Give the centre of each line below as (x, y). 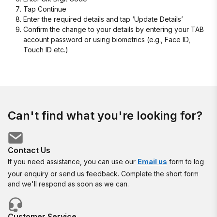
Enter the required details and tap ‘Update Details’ (103, 19)
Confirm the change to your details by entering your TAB (114, 29)
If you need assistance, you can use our (73, 162)
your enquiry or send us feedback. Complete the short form (103, 174)
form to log (186, 162)
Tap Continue (45, 9)
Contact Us (29, 150)
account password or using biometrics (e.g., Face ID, (107, 39)
